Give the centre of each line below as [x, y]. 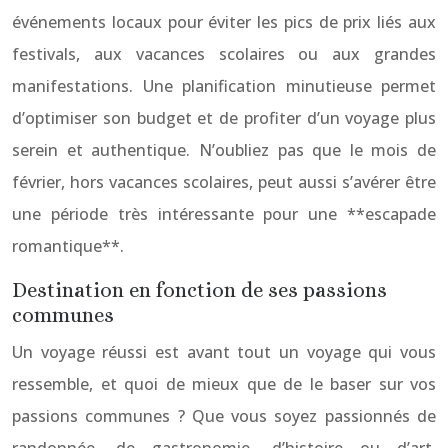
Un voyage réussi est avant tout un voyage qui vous [224, 352]
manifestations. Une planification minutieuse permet [224, 86]
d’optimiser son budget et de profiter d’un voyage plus [224, 118]
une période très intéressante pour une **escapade [224, 214]
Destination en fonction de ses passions [199, 290]
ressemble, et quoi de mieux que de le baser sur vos [224, 384]
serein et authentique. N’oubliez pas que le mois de [224, 150]
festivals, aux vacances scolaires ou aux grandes [224, 54]
